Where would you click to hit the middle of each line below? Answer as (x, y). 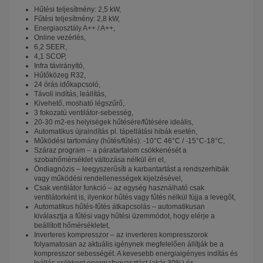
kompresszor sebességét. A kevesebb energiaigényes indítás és (136, 254)
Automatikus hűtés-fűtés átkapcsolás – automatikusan (119, 207)
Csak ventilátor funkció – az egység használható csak (119, 188)
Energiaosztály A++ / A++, (75, 28)
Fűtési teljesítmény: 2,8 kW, (77, 19)
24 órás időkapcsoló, (131, 85)
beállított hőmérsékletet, (72, 226)
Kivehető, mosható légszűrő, (79, 104)
